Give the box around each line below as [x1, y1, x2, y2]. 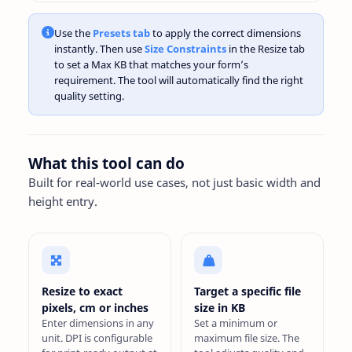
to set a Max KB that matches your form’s [54, 57, 248, 71]
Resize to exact [42, 284, 123, 299]
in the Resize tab [226, 42, 305, 56]
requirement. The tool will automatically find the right [54, 73, 303, 87]
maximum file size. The [194, 331, 299, 345]
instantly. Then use [54, 42, 145, 56]
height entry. [28, 193, 97, 209]
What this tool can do [28, 153, 185, 174]
